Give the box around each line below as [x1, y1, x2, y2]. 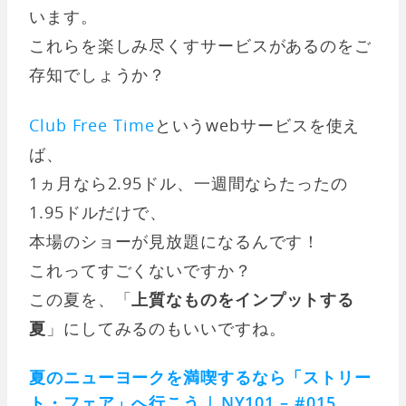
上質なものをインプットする [131, 287, 355, 310]
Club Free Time [29, 113, 155, 136]
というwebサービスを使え [154, 113, 361, 136]
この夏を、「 [29, 287, 132, 310]
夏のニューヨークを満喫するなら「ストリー [29, 365, 372, 388]
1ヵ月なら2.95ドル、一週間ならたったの [29, 171, 348, 194]
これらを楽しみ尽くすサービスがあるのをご [29, 34, 372, 56]
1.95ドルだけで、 [29, 200, 167, 223]
